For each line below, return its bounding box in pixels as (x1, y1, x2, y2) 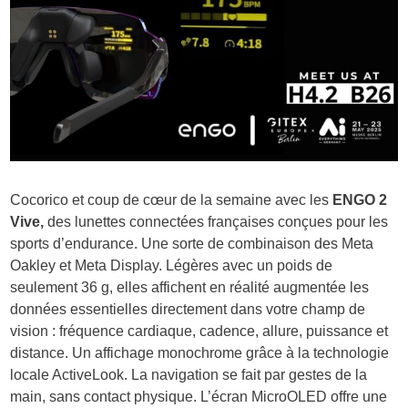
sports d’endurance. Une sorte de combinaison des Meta (10, 236, 374, 252)
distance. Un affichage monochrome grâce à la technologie (10, 345, 390, 362)
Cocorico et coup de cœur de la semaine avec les (10, 192, 330, 209)
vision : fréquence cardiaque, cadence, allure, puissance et (10, 323, 389, 340)
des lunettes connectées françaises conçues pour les (47, 214, 389, 230)
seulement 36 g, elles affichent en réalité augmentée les (10, 280, 370, 296)
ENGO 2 (329, 192, 388, 209)
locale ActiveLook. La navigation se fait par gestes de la (10, 367, 368, 383)
